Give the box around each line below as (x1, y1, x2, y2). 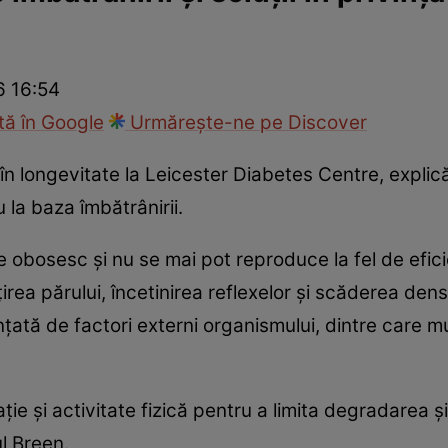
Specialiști (123, 42, 211, 69)
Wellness (315, 42, 388, 69)
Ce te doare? (211, 42, 315, 69)
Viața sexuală (15, 42, 124, 69)
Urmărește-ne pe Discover (125, 111, 367, 135)
